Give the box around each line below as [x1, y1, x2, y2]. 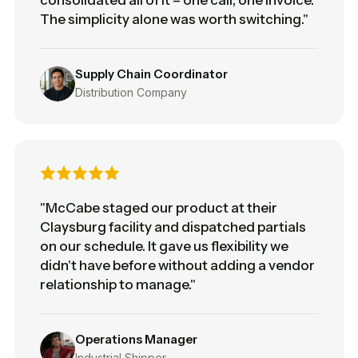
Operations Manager [75, 331, 197, 347]
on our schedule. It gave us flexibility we [40, 237, 288, 254]
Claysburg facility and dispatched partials [40, 218, 306, 235]
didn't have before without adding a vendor [40, 257, 315, 273]
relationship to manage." [40, 276, 196, 292]
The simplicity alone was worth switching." [40, 10, 308, 27]
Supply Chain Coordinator [75, 66, 228, 82]
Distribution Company [75, 85, 187, 99]
